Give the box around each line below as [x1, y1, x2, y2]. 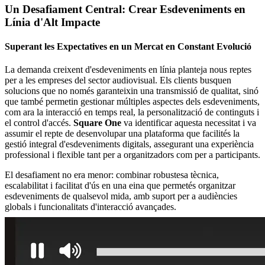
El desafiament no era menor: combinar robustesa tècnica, [5, 170, 219, 180]
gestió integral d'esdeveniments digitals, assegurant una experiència [5, 139, 254, 150]
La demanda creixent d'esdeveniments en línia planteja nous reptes [5, 64, 251, 75]
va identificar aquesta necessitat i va [121, 118, 256, 128]
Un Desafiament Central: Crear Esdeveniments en [5, 2, 245, 15]
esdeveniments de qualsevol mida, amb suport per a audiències [5, 191, 237, 202]
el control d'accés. [5, 118, 73, 128]
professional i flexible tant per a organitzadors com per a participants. [5, 150, 260, 160]
